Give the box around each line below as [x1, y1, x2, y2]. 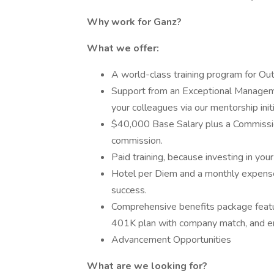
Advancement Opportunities [111, 233, 231, 246]
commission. [111, 134, 163, 147]
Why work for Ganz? [87, 15, 182, 29]
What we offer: [87, 42, 159, 55]
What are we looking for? [87, 259, 207, 273]
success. [111, 183, 147, 197]
